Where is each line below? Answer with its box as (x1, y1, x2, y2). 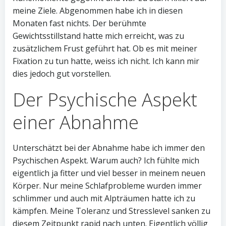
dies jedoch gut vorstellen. (13, 68, 111, 79)
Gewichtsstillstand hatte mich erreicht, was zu (13, 30, 184, 41)
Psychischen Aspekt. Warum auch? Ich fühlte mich (13, 155, 199, 166)
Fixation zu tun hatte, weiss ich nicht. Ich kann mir (13, 55, 199, 67)
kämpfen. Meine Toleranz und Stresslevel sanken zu (13, 205, 210, 216)
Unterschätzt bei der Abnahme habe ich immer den (13, 142, 205, 153)
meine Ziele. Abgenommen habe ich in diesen (13, 5, 183, 16)
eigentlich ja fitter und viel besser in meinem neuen (13, 167, 205, 179)
